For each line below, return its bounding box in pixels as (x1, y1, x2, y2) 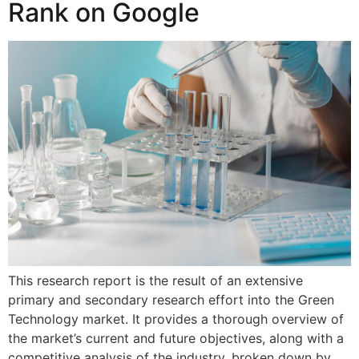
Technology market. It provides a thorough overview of (8, 310, 344, 327)
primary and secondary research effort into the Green (8, 291, 334, 308)
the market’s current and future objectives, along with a (8, 329, 344, 346)
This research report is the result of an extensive (8, 272, 303, 288)
